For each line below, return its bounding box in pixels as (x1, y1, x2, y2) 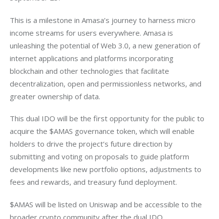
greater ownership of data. (10, 91, 100, 101)
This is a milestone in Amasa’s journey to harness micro (10, 15, 197, 25)
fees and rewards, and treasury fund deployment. (10, 177, 177, 187)
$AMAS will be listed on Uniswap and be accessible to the (10, 199, 204, 209)
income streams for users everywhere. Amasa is (10, 27, 175, 38)
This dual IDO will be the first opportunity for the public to (10, 113, 206, 124)
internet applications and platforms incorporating (10, 53, 175, 63)
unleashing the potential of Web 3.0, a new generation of (10, 40, 202, 50)
